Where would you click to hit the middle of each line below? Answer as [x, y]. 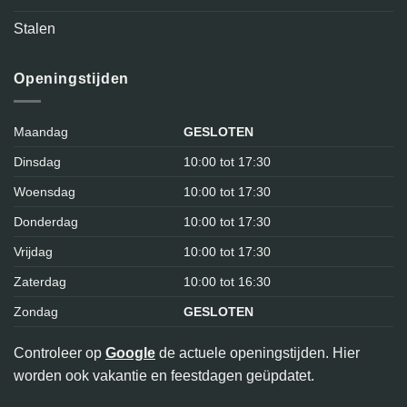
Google [130, 352]
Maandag [41, 131]
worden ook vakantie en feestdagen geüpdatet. [164, 375]
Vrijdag [33, 251]
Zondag [36, 311]
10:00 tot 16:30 [228, 281]
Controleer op [60, 352]
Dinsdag [37, 161]
